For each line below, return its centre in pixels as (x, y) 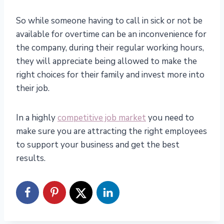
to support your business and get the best (98, 145)
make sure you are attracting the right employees (111, 131)
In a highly (37, 118)
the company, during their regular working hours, (110, 48)
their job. (33, 88)
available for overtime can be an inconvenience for (111, 34)
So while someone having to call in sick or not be (109, 21)
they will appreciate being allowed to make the (106, 61)
